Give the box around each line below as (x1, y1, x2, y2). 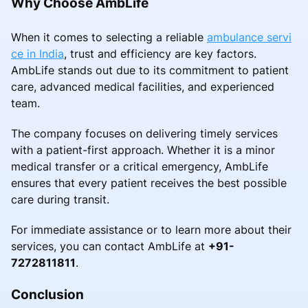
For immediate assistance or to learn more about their (11, 222, 291, 236)
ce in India (11, 46, 64, 60)
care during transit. (11, 192, 109, 206)
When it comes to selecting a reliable (11, 30, 207, 44)
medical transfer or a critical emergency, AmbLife (11, 159, 268, 173)
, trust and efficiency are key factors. (64, 46, 256, 60)
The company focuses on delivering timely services (11, 126, 278, 140)
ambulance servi (207, 30, 291, 44)
